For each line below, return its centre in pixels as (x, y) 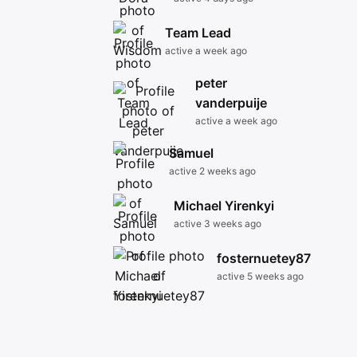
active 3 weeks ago (218, 224)
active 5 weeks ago (260, 276)
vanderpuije (231, 103)
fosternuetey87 (264, 258)
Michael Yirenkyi (224, 206)
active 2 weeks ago (212, 171)
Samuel (191, 153)
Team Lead (198, 33)
